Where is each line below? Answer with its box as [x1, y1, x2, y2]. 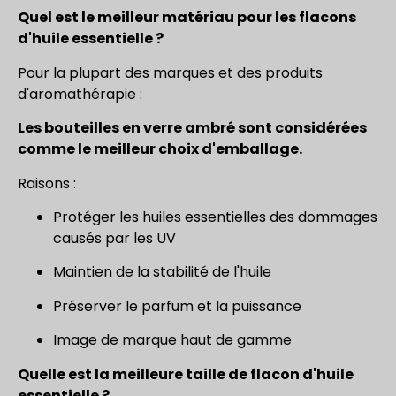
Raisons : [18, 172, 76, 194]
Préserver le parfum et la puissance [53, 295, 301, 316]
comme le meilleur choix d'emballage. [18, 139, 302, 160]
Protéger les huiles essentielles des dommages [53, 206, 377, 227]
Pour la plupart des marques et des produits [18, 62, 323, 83]
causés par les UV [53, 227, 176, 248]
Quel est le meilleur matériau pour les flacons [18, 7, 356, 28]
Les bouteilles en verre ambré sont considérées [18, 118, 367, 139]
